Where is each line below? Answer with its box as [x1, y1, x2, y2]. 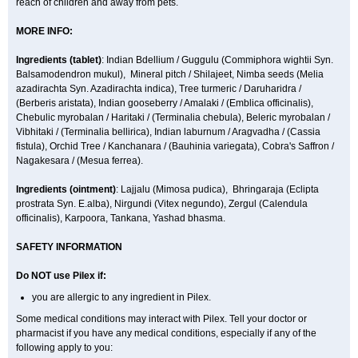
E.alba [78, 198, 106, 209]
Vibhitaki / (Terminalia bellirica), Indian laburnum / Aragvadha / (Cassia [16, 126, 320, 137]
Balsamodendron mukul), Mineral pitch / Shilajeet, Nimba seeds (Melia [16, 69, 324, 80]
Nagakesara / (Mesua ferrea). [16, 155, 143, 166]
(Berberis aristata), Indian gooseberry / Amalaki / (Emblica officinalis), [16, 97, 313, 109]
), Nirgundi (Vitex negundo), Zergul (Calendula [106, 198, 308, 209]
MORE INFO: [16, 26, 73, 37]
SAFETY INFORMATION [16, 241, 122, 253]
